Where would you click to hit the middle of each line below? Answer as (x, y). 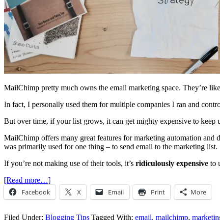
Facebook (36, 192)
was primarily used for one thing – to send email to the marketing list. (111, 146)
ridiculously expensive (172, 163)
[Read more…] (27, 180)
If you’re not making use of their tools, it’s (70, 163)
